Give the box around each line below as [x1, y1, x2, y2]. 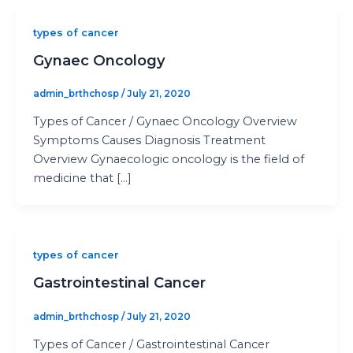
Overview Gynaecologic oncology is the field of [32, 152, 304, 167]
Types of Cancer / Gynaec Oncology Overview [32, 114, 297, 129]
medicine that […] [32, 171, 132, 186]
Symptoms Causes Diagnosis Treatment [32, 133, 266, 148]
